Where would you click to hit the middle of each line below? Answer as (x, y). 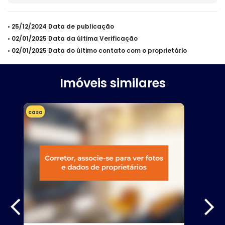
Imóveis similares (113, 83)
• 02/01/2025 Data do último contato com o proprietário (97, 50)
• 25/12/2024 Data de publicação (61, 26)
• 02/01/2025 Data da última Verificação (73, 38)
